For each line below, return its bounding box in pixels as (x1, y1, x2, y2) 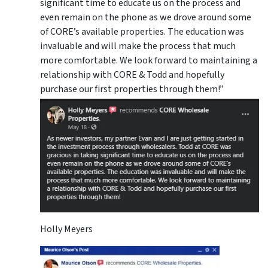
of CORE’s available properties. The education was (40, 25, 244, 39)
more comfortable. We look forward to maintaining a (40, 54, 257, 68)
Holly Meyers (40, 223, 93, 236)
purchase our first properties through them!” (40, 83, 224, 96)
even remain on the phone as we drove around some (40, 11, 251, 25)
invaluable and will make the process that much (40, 39, 236, 53)
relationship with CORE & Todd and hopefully (40, 68, 224, 82)
